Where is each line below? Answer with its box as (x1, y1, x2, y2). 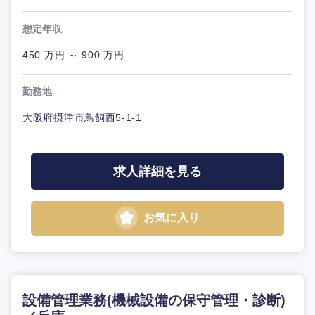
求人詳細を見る (113, 165, 202, 179)
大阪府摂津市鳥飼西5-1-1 (22, 112, 142, 124)
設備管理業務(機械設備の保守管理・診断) (22, 292, 285, 309)
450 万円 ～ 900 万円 (22, 49, 124, 61)
